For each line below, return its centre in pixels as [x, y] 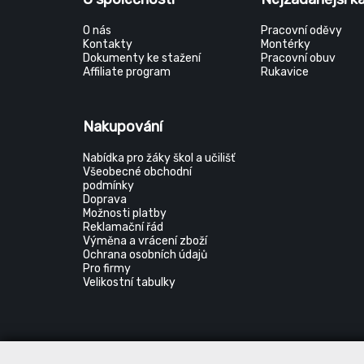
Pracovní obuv [299, 58]
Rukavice [285, 72]
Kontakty [108, 44]
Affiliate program [127, 72]
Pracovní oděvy [302, 30]
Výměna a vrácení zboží [145, 241]
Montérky [286, 44]
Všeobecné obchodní [137, 172]
